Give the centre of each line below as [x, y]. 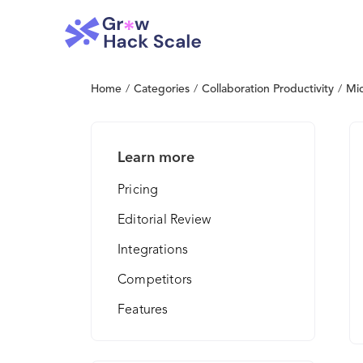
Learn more [156, 158]
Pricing [138, 190]
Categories [162, 89]
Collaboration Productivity [268, 89]
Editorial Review [164, 220]
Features [143, 310]
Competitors [155, 280]
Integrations [153, 250]
